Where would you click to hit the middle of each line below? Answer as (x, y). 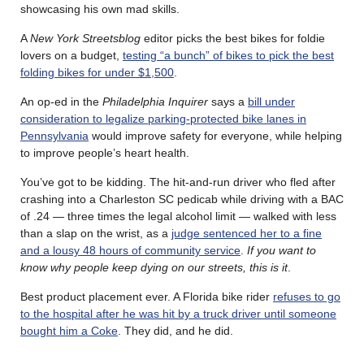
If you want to (282, 250)
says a (228, 101)
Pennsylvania (54, 135)
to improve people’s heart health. (105, 152)
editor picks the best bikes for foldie (233, 38)
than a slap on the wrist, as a (96, 233)
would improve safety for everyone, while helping (215, 135)
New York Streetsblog (85, 38)
